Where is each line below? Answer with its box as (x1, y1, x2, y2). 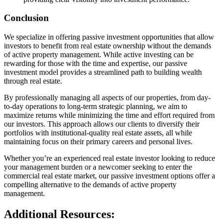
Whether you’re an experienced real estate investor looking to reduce (4, 154, 215, 163)
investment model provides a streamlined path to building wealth (4, 68, 202, 77)
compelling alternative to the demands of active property (4, 180, 176, 189)
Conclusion (4, 13, 51, 23)
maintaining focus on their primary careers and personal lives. (4, 137, 195, 146)
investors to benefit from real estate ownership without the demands (4, 42, 211, 50)
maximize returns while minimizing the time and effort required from (4, 111, 215, 120)
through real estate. (4, 77, 64, 86)
